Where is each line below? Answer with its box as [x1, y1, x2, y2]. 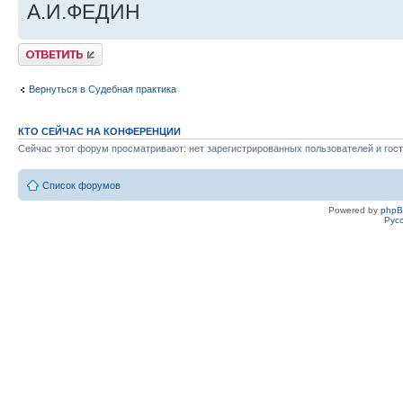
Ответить [18, 42, 61, 54]
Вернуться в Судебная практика [29, 84, 176, 95]
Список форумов [42, 180, 121, 192]
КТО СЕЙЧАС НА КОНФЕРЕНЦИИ [18, 125, 181, 137]
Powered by [328, 205, 381, 216]
